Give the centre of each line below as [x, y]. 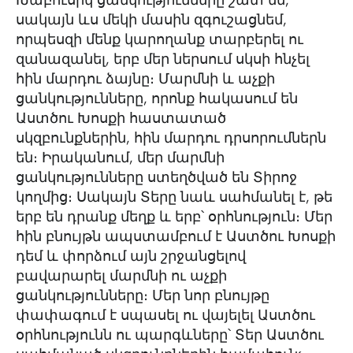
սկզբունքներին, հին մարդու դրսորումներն [171, 138]
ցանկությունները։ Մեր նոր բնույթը [143, 295]
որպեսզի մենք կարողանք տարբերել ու [160, 39]
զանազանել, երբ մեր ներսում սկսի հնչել [163, 59]
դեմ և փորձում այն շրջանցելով [131, 256]
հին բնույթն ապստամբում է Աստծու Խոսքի [176, 236]
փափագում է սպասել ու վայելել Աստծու [165, 315]
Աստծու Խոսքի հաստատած [121, 118]
